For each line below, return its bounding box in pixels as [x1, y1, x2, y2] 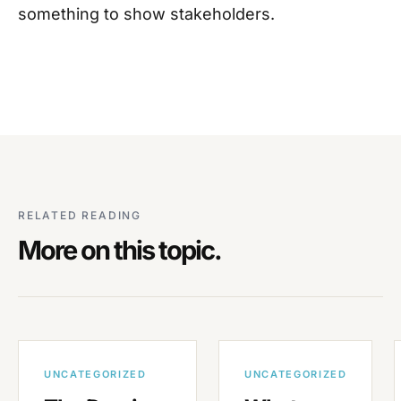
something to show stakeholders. [18, 4, 279, 23]
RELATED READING [18, 209, 141, 222]
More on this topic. [18, 235, 221, 266]
